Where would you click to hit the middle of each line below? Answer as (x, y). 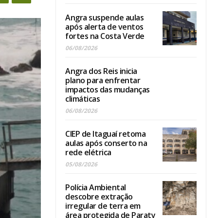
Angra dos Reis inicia (101, 71)
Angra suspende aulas (104, 18)
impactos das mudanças (108, 90)
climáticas (82, 99)
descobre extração (99, 197)
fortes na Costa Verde (105, 36)
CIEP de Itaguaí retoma (105, 134)
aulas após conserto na (106, 143)
